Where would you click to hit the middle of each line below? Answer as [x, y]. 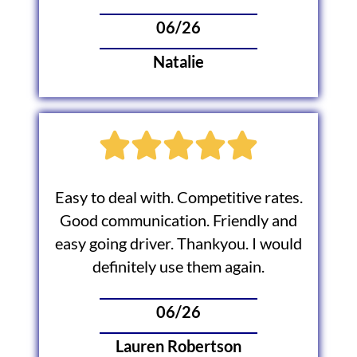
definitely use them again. [178, 266]
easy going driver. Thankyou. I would [178, 243]
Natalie [178, 61]
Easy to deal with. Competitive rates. [178, 197]
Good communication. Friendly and [178, 220]
